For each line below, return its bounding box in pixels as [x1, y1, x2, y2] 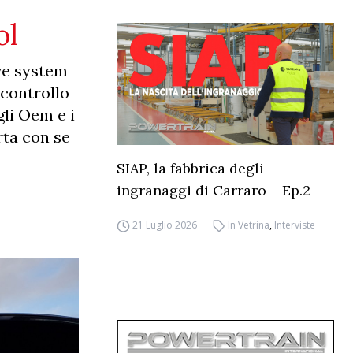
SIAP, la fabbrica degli [117, 159, 264, 178]
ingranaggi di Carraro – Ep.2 [117, 181, 310, 200]
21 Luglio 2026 [132, 218, 197, 232]
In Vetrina [228, 218, 270, 232]
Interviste [274, 218, 316, 232]
